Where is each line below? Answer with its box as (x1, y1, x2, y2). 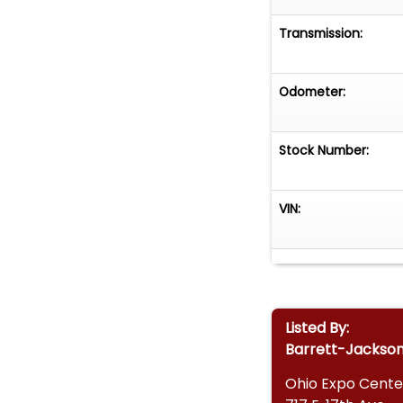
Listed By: (284, 317, 349, 338)
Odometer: (279, 82, 346, 101)
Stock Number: (279, 140, 370, 159)
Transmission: (279, 23, 363, 42)
